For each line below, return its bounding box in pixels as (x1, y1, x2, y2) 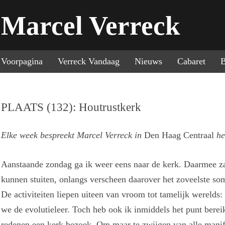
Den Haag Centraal (142, 130, 217, 141)
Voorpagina (1, 56, 43, 66)
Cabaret (177, 56, 206, 66)
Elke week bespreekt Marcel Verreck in (1, 130, 142, 141)
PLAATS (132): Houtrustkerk (1, 100, 142, 114)
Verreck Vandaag (58, 56, 120, 66)
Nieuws (135, 56, 163, 66)
